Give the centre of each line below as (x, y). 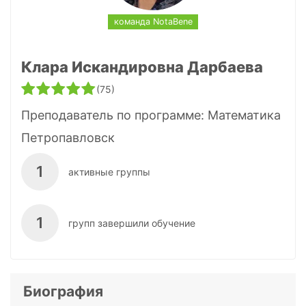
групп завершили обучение (131, 223)
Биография (63, 291)
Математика (244, 115)
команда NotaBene (153, 22)
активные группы (109, 171)
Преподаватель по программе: (114, 115)
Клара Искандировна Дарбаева (142, 67)
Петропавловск (68, 138)
